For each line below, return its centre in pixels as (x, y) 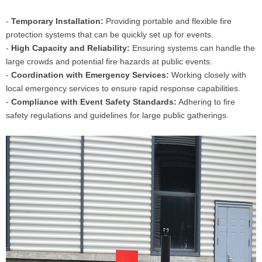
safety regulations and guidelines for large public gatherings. (117, 115)
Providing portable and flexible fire (168, 21)
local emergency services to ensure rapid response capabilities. (123, 88)
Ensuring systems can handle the (192, 48)
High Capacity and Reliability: (70, 48)
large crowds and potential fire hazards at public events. (109, 61)
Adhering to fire (206, 102)
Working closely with (208, 75)
